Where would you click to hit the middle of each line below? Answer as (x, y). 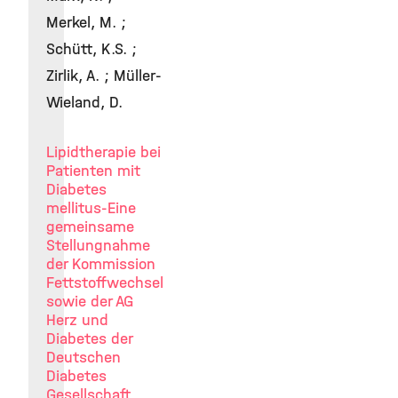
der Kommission (101, 264)
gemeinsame (90, 227)
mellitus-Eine (91, 208)
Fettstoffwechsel (105, 283)
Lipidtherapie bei (103, 152)
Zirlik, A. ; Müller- (104, 76)
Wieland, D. (84, 103)
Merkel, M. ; (86, 23)
